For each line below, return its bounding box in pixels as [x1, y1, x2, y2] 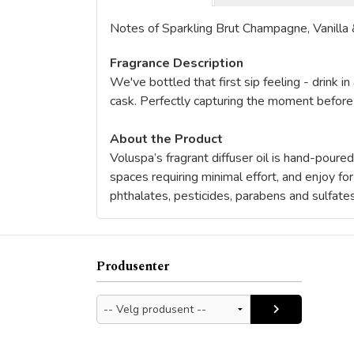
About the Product [110, 130, 223, 148]
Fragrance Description [110, 55, 243, 72]
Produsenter [96, 257, 169, 276]
